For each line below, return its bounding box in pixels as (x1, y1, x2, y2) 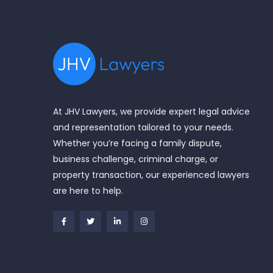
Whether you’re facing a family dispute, (53, 136, 222, 149)
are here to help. (53, 184, 123, 197)
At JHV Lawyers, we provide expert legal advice (53, 105, 250, 118)
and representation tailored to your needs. (53, 121, 233, 133)
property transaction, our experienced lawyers (53, 168, 249, 181)
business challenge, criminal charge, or (53, 152, 218, 165)
